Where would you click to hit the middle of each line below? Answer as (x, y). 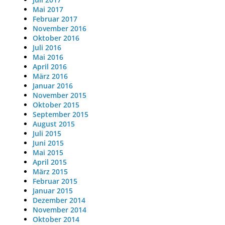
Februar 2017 (55, 19)
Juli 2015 (47, 134)
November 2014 (59, 210)
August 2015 (53, 124)
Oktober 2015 (56, 105)
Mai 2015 (48, 153)
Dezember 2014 (59, 200)
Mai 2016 (48, 57)
